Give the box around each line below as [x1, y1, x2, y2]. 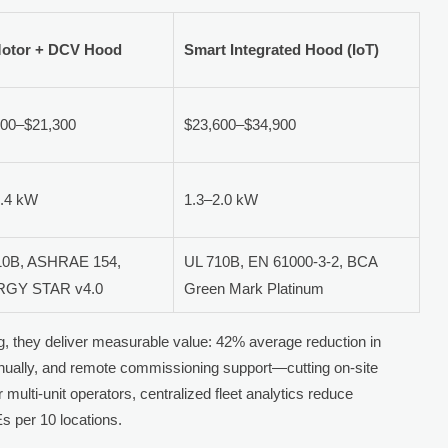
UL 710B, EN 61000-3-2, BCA [184, 252, 379, 270]
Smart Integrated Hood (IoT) [184, 40, 380, 58]
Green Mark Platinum [184, 279, 325, 297]
